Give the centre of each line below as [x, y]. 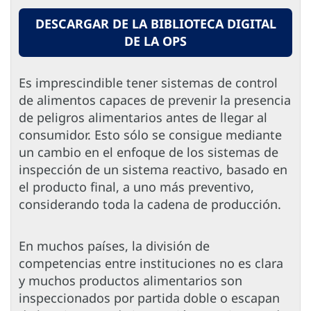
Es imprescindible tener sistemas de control [148, 83]
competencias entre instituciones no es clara [151, 263]
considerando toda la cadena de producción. [152, 204]
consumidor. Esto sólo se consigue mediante [150, 135]
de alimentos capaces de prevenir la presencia [155, 100]
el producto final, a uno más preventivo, [136, 187]
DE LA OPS [155, 41]
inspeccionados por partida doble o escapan [149, 298]
